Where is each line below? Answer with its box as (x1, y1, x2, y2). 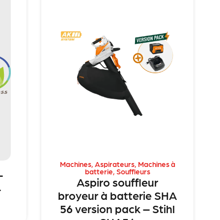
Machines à (137, 159, 175, 168)
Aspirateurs (94, 159, 135, 168)
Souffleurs (116, 166, 150, 176)
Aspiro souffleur (77, 174, 159, 189)
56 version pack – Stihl (60, 201, 175, 215)
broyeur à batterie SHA (58, 188, 177, 202)
